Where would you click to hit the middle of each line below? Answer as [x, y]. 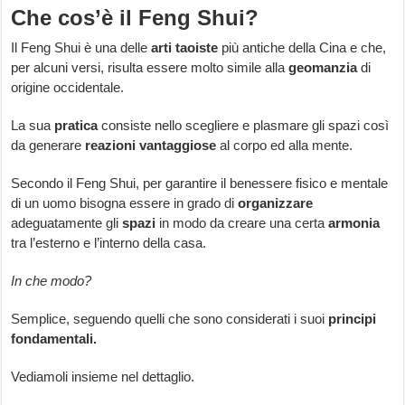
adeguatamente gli [67, 223]
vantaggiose [178, 146]
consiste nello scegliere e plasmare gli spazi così [244, 126]
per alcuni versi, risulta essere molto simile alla [150, 68]
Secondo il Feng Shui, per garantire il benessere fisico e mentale [200, 184]
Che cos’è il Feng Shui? [135, 18]
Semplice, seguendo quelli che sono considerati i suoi [170, 319]
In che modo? [52, 281]
